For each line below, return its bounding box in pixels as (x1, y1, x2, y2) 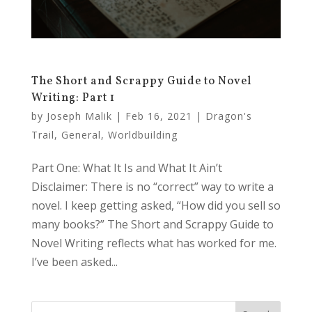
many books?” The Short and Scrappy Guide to (31, 216, 274, 232)
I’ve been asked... (31, 253, 118, 270)
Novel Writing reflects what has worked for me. (31, 235, 276, 251)
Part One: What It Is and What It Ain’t (31, 159, 222, 175)
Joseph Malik (46, 109, 112, 123)
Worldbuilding (107, 127, 178, 141)
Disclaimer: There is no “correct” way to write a (31, 178, 274, 194)
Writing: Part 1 (31, 90, 115, 106)
